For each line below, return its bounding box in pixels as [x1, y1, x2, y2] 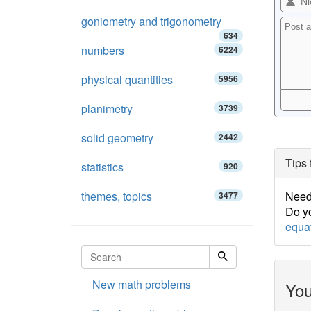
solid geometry [81, 130, 153, 146]
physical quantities [81, 72, 173, 87]
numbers [81, 42, 124, 58]
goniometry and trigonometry [81, 13, 221, 29]
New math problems [92, 276, 191, 292]
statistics [81, 159, 124, 175]
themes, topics [81, 188, 152, 204]
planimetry [81, 101, 133, 117]
